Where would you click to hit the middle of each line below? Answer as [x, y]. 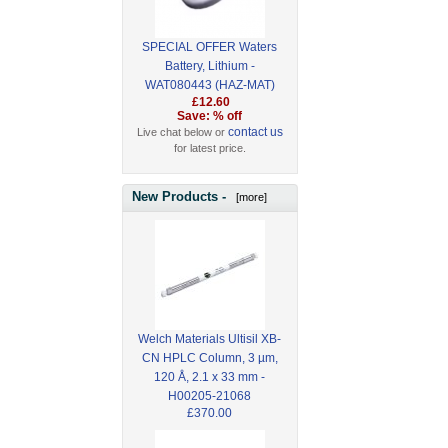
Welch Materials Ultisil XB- [210, 338]
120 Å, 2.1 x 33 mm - [210, 376]
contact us [255, 132]
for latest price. [209, 148]
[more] [248, 196]
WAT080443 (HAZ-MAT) [209, 85]
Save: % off [210, 116]
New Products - [181, 196]
